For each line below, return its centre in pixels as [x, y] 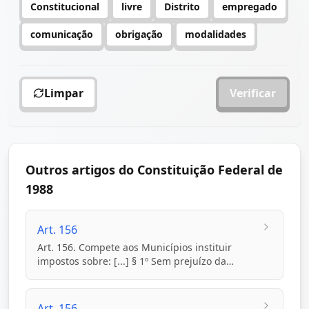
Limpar [64, 93]
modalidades [216, 34]
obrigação [139, 34]
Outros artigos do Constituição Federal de [154, 170]
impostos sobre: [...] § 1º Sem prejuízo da [132, 261]
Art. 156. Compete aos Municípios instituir [134, 247]
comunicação [62, 34]
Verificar [253, 93]
